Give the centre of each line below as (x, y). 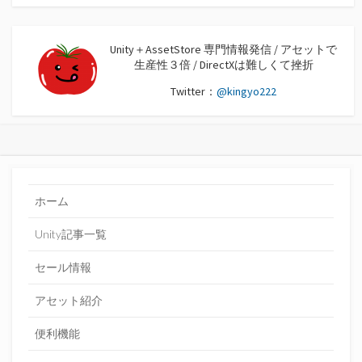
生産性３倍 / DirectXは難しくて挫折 (223, 64)
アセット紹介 (69, 300)
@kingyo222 (246, 91)
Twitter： (194, 91)
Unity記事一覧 (71, 234)
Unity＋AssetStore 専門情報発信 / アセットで (223, 49)
